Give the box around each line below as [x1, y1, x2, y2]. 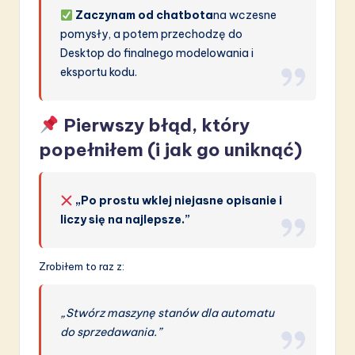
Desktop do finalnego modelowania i [60, 46, 254, 61]
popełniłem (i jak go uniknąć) [39, 139, 302, 162]
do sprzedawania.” [60, 325, 162, 340]
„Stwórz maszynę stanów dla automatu [60, 306, 275, 321]
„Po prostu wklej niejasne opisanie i [75, 193, 283, 208]
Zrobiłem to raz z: [39, 260, 124, 273]
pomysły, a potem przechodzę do [60, 27, 243, 42]
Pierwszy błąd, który [63, 114, 250, 137]
